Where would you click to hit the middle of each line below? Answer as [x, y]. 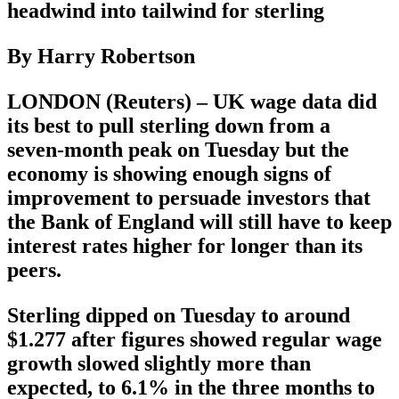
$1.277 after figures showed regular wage [195, 340]
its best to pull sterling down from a [169, 126]
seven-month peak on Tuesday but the [178, 150]
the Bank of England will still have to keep [199, 222]
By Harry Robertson [101, 57]
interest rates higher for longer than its [185, 246]
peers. [34, 270]
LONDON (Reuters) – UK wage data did [192, 102]
